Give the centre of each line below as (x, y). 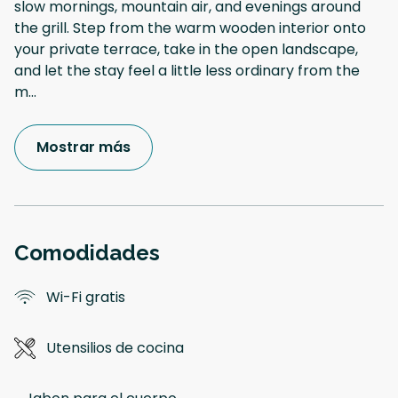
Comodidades (87, 252)
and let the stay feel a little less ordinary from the (187, 70)
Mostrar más (84, 147)
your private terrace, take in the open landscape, (186, 49)
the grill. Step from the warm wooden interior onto (190, 28)
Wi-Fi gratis (86, 297)
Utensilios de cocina (115, 347)
